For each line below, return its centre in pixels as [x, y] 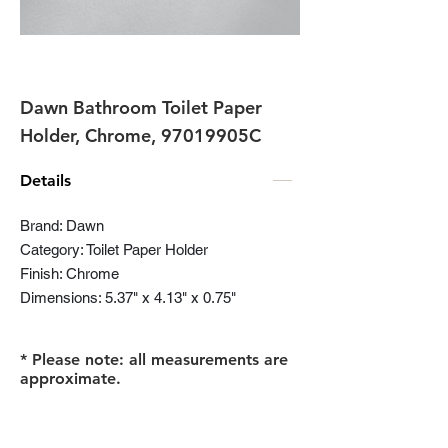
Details [45, 180]
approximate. [70, 378]
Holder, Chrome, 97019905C [140, 135]
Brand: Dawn [62, 225]
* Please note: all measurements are [154, 359]
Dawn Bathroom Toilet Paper [141, 107]
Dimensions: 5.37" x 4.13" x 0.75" [128, 297]
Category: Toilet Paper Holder [114, 249]
